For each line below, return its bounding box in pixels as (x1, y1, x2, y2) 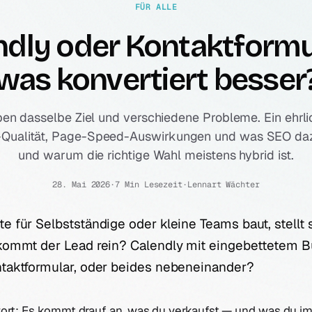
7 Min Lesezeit (115, 179, 183, 190)
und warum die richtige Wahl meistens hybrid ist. (18, 147, 294, 163)
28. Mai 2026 (52, 179, 111, 190)
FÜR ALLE (134, 1, 178, 13)
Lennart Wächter (187, 179, 260, 190)
